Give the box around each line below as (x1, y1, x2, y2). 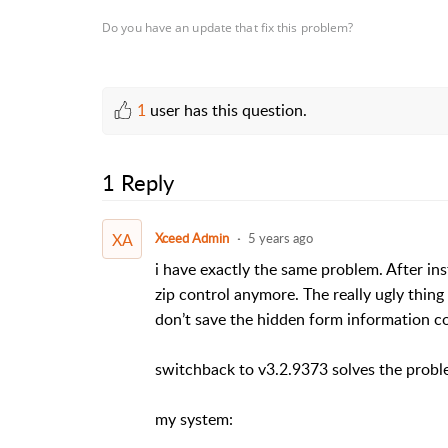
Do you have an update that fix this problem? (102, 18, 354, 36)
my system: (154, 407, 233, 430)
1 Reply (102, 167, 174, 198)
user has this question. (146, 98, 307, 121)
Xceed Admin (154, 228, 229, 247)
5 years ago (247, 228, 313, 247)
